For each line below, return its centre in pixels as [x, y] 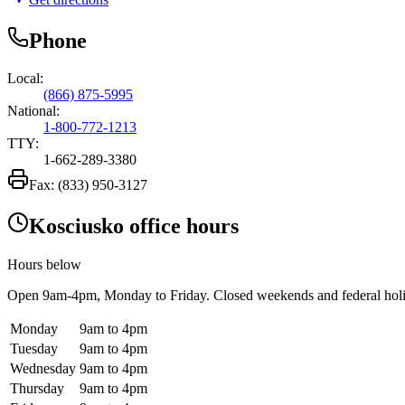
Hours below [44, 265]
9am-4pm [70, 296]
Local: [25, 79]
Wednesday [43, 369]
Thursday [37, 389]
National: [33, 111]
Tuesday [34, 349]
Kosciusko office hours [134, 226]
